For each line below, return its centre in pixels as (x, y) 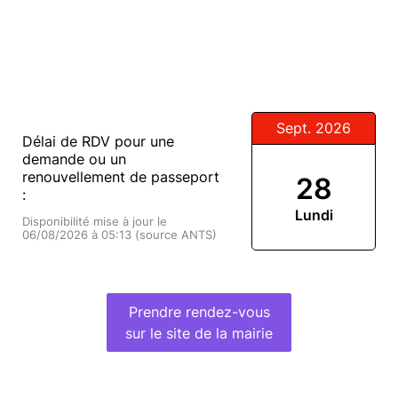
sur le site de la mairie (199, 333)
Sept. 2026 (314, 128)
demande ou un (74, 159)
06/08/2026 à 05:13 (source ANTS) (119, 235)
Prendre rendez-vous (199, 312)
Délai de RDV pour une (98, 141)
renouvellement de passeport (121, 177)
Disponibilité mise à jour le (95, 222)
